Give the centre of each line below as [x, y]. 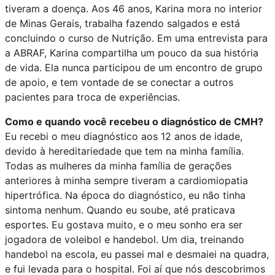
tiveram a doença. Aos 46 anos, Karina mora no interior [134, 8]
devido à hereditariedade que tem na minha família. [124, 151]
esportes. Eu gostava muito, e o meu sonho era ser [124, 224]
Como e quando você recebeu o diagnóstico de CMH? [134, 121]
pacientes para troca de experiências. [92, 97]
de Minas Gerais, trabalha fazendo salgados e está [122, 23]
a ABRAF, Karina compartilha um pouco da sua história [132, 52]
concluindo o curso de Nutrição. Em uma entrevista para [136, 38]
